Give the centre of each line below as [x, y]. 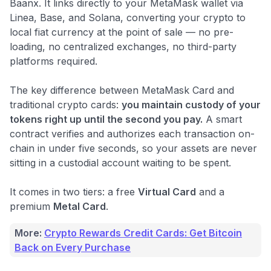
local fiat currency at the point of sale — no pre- [122, 32]
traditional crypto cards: [66, 104]
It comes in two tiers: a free [74, 191]
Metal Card [80, 206]
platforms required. [54, 61]
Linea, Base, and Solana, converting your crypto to [128, 17]
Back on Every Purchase [73, 247]
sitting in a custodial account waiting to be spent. [120, 162]
